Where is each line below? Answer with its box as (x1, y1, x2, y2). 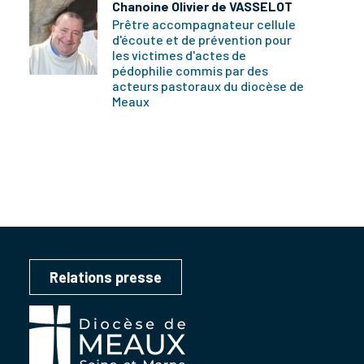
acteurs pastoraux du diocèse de (112, 78, 304, 93)
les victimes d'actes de (112, 47, 246, 63)
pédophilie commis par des (112, 63, 268, 78)
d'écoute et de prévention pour (112, 32, 292, 47)
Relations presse (50, 268, 162, 286)
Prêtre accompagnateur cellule (112, 16, 296, 32)
